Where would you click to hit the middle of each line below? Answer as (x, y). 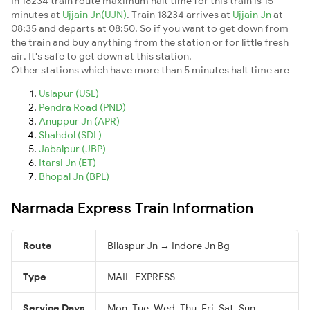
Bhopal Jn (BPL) (74, 176)
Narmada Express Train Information (132, 207)
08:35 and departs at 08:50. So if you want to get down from (150, 28)
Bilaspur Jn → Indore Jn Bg (168, 245)
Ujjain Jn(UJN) (94, 14)
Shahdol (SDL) (70, 135)
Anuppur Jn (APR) (79, 121)
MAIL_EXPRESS (141, 276)
